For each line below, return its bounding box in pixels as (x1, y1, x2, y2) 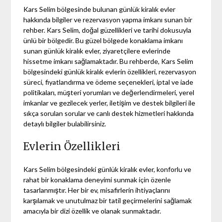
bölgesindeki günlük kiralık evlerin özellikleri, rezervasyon (23, 67, 197, 76)
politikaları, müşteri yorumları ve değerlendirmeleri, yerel (23, 88, 195, 97)
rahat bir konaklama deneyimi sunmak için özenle (23, 175, 171, 184)
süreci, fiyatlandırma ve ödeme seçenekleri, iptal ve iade (23, 77, 194, 86)
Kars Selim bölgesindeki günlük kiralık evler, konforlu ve (23, 165, 192, 173)
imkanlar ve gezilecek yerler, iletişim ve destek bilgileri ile (23, 98, 196, 107)
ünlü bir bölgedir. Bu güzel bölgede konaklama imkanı (23, 36, 183, 45)
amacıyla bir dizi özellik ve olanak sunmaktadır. (23, 206, 162, 215)
